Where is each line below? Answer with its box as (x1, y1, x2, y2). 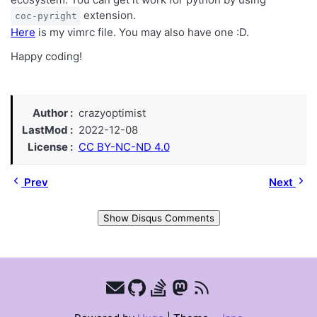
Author (33, 105, 68, 120)
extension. (81, 8, 137, 22)
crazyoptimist (78, 105, 146, 120)
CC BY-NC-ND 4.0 (78, 139, 170, 154)
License (28, 139, 68, 154)
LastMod (22, 122, 68, 137)
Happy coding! (11, 49, 82, 63)
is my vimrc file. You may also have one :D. (35, 25, 249, 39)
